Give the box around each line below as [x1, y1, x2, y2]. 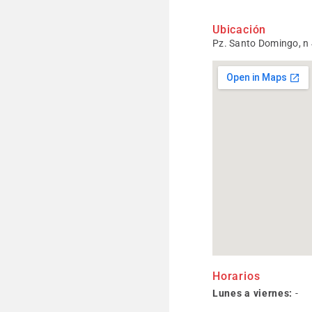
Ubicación [212, 23, 267, 36]
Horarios [212, 270, 260, 283]
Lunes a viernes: [212, 288, 293, 299]
